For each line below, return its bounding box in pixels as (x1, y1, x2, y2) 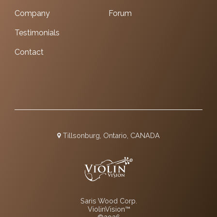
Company (15, 8, 50, 18)
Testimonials (15, 28, 60, 37)
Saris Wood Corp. (80, 197, 137, 205)
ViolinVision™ (87, 205, 130, 214)
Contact (15, 47, 44, 57)
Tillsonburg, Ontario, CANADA (61, 131, 160, 140)
